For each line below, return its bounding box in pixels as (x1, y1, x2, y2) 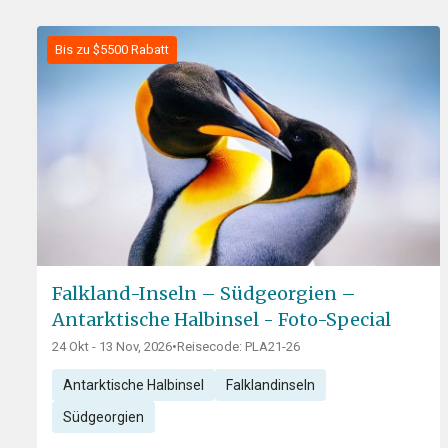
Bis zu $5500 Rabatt (55, 42, 169, 58)
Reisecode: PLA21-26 (177, 339, 300, 355)
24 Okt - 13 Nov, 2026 (52, 339, 172, 355)
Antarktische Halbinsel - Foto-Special (52, 308, 391, 332)
